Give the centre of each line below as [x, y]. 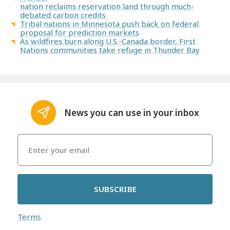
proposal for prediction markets [80, 33]
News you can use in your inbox [132, 112]
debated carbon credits [64, 15]
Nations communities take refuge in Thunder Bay [110, 50]
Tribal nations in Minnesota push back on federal [110, 24]
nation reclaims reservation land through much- [107, 6]
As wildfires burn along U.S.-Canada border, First [108, 41]
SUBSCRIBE [115, 189]
